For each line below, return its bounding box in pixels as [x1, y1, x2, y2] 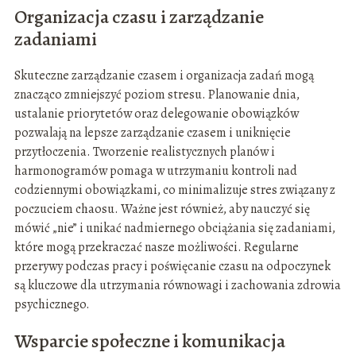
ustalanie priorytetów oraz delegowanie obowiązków [14, 105, 299, 123]
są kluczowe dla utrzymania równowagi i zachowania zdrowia [14, 277, 341, 295]
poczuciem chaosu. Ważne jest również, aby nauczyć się [14, 200, 310, 219]
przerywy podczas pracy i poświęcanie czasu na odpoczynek [14, 257, 331, 276]
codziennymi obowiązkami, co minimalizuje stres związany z [14, 181, 335, 199]
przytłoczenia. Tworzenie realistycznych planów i [14, 143, 275, 161]
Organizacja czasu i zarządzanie [14, 4, 264, 30]
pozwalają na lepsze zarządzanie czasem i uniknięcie [14, 124, 291, 142]
